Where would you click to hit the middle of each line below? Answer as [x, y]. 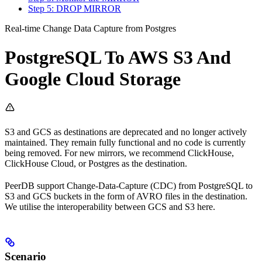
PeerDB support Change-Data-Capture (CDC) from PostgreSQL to [129, 186]
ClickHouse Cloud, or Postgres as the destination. [96, 164]
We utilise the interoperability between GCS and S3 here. [110, 207]
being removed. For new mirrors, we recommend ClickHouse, [119, 153]
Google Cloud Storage [93, 79]
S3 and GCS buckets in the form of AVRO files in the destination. [126, 196]
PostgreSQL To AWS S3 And [118, 57]
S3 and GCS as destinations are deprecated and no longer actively [126, 132]
